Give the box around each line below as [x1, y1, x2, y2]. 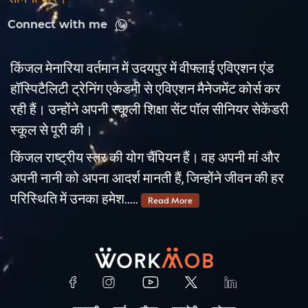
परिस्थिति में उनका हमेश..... [10, 192, 141, 206]
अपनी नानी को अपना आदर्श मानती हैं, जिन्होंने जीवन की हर [10, 171, 284, 186]
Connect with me [7, 18, 107, 32]
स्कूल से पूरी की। [10, 123, 93, 137]
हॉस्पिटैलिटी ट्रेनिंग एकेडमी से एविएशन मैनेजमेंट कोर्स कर [10, 82, 280, 96]
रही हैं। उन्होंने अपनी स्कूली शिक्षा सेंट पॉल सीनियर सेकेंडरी [10, 102, 289, 117]
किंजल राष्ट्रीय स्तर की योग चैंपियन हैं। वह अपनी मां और [10, 151, 280, 165]
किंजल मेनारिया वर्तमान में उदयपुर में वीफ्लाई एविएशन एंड [10, 61, 274, 76]
